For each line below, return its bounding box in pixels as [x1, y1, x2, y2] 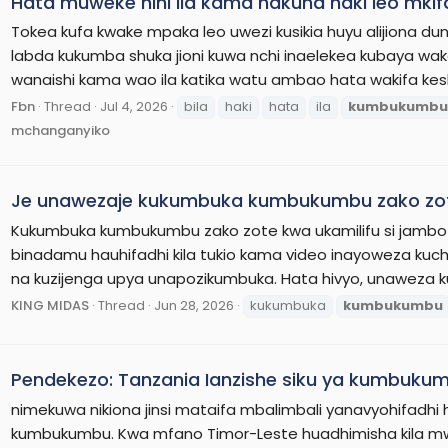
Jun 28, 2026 [154, 295, 234, 315]
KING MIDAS [11, 295, 89, 315]
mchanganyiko [11, 121, 110, 141]
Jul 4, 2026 [100, 97, 168, 117]
